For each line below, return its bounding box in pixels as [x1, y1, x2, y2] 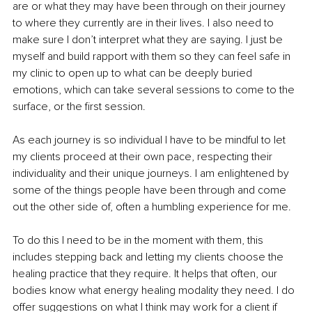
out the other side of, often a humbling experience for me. [13, 200, 291, 214]
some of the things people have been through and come [13, 183, 289, 198]
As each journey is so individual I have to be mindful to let [13, 133, 288, 148]
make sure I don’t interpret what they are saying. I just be [13, 33, 286, 47]
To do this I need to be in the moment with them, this [13, 233, 266, 248]
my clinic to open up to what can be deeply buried [13, 66, 255, 81]
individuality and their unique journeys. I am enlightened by [13, 166, 292, 181]
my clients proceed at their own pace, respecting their [13, 150, 275, 164]
